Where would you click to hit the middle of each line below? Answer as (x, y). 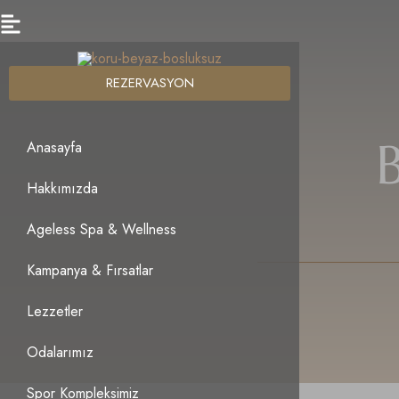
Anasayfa (54, 148)
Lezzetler (55, 312)
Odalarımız (60, 353)
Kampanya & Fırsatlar (90, 271)
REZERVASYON (150, 83)
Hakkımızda (62, 189)
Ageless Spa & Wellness (102, 230)
